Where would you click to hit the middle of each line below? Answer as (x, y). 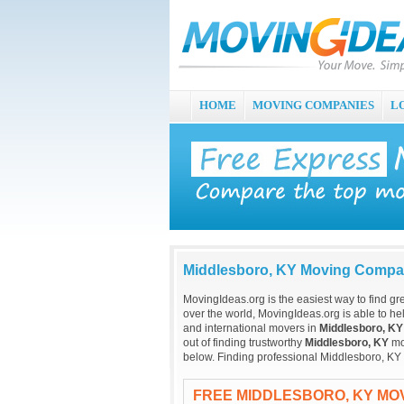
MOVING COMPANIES (313, 105)
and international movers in (251, 328)
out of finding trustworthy (244, 343)
